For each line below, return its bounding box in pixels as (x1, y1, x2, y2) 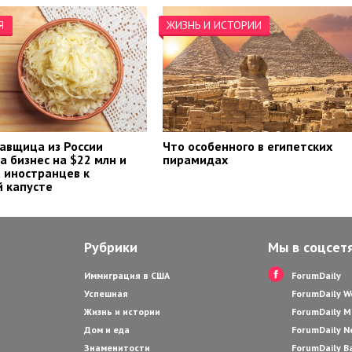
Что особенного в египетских (163, 138, 333, 155)
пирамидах (163, 152, 229, 168)
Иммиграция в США (84, 269, 170, 282)
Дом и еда (84, 324, 130, 336)
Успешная (84, 288, 128, 300)
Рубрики (84, 238, 137, 257)
